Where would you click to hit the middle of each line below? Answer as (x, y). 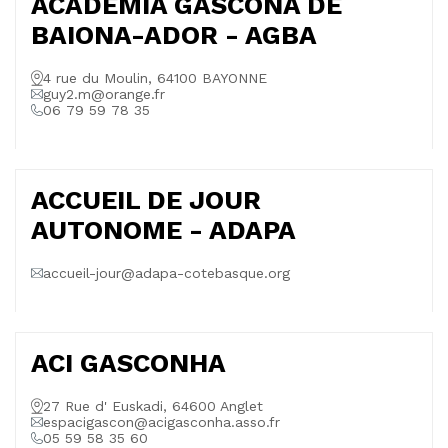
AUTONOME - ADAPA (163, 230)
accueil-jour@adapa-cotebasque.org (166, 273)
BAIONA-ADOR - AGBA (174, 35)
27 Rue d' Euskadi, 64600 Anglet (153, 406)
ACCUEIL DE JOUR (146, 200)
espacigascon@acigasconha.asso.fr (161, 422)
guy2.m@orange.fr (104, 94)
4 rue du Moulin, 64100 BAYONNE (155, 78)
